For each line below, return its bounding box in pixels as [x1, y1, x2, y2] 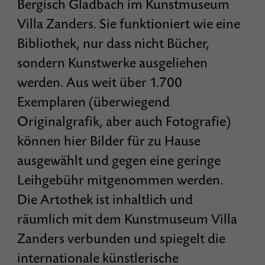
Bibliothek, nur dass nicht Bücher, [17, 35, 210, 52]
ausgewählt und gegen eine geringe [17, 153, 221, 169]
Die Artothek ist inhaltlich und [17, 192, 193, 208]
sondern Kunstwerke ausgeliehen [17, 55, 208, 72]
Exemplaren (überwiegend [17, 94, 170, 111]
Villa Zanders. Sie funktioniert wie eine [17, 16, 241, 33]
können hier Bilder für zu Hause [17, 133, 201, 150]
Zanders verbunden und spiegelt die [17, 231, 226, 247]
